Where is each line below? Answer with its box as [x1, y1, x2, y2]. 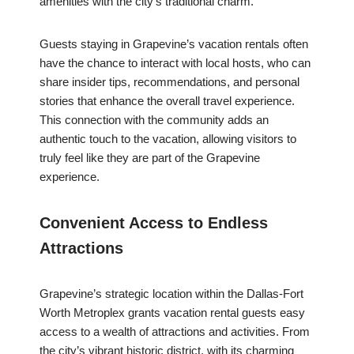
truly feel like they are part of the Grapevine [40, 151, 260, 165]
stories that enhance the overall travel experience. [40, 94, 295, 108]
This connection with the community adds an [40, 113, 269, 127]
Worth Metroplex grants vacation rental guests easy [40, 306, 305, 320]
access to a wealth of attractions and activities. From [40, 325, 310, 339]
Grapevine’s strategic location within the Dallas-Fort [40, 287, 303, 301]
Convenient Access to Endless [40, 214, 268, 232]
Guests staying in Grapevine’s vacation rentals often [40, 37, 308, 51]
